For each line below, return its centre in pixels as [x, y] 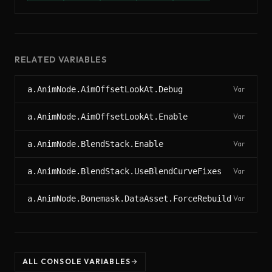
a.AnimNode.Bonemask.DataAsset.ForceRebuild [129, 199]
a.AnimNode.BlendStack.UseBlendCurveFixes [124, 171]
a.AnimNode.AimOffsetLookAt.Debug [105, 89]
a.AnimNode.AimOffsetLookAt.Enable [107, 117]
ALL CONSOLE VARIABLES [77, 261]
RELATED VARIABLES [61, 59]
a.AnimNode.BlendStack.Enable [95, 144]
